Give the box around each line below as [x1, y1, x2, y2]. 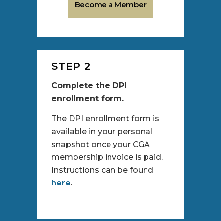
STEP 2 [51, 60, 91, 73]
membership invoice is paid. [51, 152, 163, 162]
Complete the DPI [51, 81, 127, 91]
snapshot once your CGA [51, 140, 150, 149]
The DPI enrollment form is [51, 114, 159, 124]
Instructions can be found [51, 165, 153, 175]
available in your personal [51, 127, 152, 137]
